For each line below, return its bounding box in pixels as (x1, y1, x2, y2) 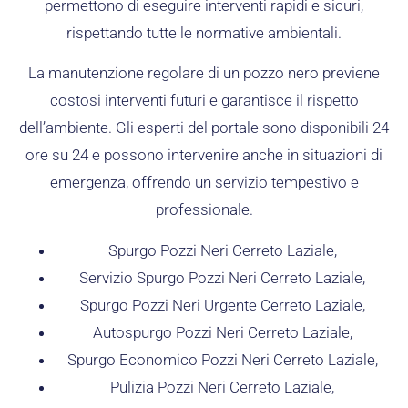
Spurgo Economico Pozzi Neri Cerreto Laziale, (66, 350, 378, 369)
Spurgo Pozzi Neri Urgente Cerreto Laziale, (79, 295, 365, 314)
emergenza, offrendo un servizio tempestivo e (49, 173, 359, 192)
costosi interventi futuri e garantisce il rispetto (49, 91, 359, 110)
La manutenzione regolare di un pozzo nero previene (28, 64, 380, 83)
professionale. (155, 200, 253, 219)
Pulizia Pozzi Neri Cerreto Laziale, (110, 377, 334, 396)
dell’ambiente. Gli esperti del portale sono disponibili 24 (19, 118, 389, 138)
